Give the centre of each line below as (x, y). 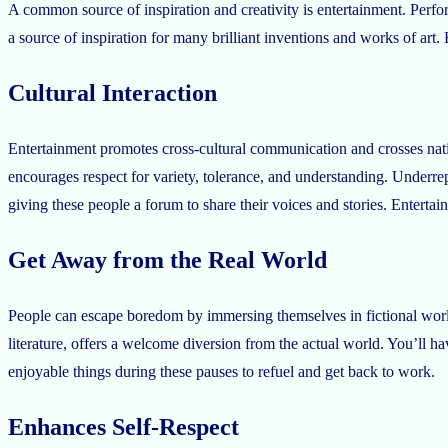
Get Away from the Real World (167, 260)
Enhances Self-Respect (123, 426)
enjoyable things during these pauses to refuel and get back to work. (221, 371)
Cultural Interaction (112, 93)
